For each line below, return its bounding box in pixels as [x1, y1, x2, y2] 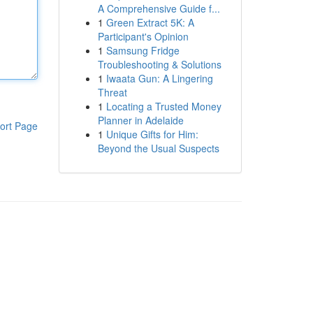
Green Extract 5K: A [105, 15, 194, 29]
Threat [97, 85, 127, 99]
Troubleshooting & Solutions [97, 57, 221, 71]
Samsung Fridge [105, 43, 180, 57]
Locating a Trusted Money [105, 99, 221, 113]
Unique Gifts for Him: [105, 127, 198, 141]
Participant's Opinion [97, 29, 189, 43]
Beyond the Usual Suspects [97, 141, 219, 155]
